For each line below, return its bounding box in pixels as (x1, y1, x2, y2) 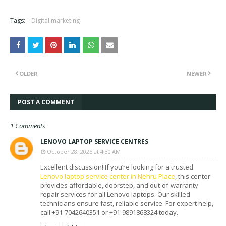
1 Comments (10, 121, 45, 130)
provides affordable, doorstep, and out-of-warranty (40, 181, 198, 190)
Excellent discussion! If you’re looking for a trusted (40, 162, 193, 172)
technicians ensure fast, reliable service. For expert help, (40, 199, 213, 208)
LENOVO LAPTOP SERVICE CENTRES (40, 137, 148, 146)
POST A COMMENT (18, 98, 74, 106)
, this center (175, 172, 210, 181)
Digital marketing (31, 16, 80, 25)
